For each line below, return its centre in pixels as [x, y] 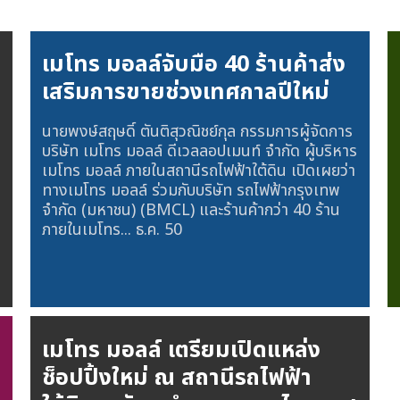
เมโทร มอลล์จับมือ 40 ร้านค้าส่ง [194, 65]
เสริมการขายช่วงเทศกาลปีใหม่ [186, 92]
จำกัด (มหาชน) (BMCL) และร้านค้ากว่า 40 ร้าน [192, 210]
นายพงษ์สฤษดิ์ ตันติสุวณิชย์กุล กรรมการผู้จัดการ [198, 131]
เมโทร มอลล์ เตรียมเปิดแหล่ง [182, 350]
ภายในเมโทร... [89, 229]
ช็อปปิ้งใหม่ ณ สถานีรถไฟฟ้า [177, 377]
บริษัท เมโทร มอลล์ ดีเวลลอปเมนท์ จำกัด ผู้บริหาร [200, 151]
